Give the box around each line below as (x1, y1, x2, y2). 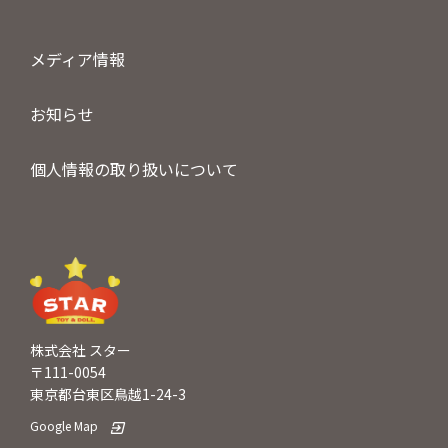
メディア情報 (30, 47, 125, 72)
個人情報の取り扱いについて (30, 157, 238, 182)
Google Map (30, 417, 98, 435)
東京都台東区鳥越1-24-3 (30, 384, 186, 405)
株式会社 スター (30, 340, 131, 361)
